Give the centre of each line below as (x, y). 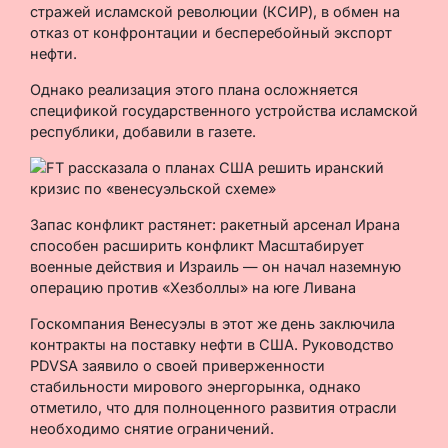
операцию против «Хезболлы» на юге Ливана (193, 287)
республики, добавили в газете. (143, 131)
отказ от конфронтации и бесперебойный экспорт (211, 32)
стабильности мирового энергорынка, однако (195, 386)
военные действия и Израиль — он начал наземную (215, 266)
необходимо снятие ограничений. (152, 428)
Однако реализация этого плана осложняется (194, 89)
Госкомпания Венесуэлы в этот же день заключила (212, 323)
